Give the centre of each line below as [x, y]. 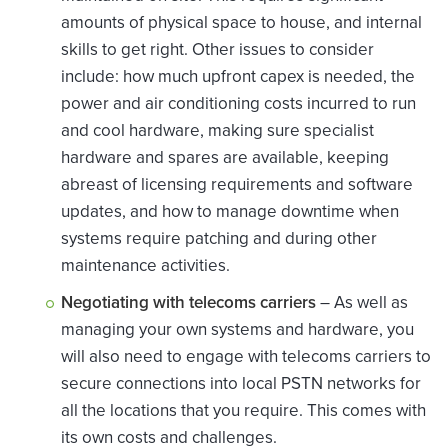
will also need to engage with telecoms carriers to [246, 357]
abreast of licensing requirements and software [237, 185]
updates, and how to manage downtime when [230, 212]
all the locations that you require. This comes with [243, 411]
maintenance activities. [145, 266]
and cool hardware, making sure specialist [217, 131]
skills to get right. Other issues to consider [217, 50]
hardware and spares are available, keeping [225, 158]
